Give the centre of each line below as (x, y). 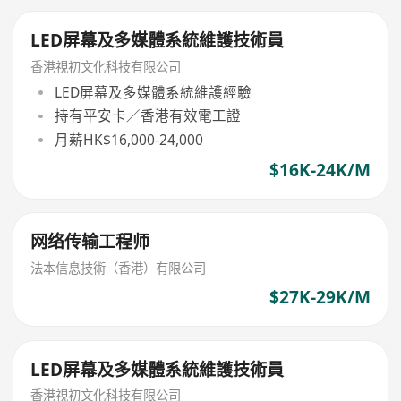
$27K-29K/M (320, 297)
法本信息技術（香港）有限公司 (119, 269)
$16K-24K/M (320, 170)
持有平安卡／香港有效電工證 (147, 116)
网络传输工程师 (90, 242)
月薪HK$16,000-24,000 (128, 139)
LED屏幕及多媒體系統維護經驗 (153, 93)
